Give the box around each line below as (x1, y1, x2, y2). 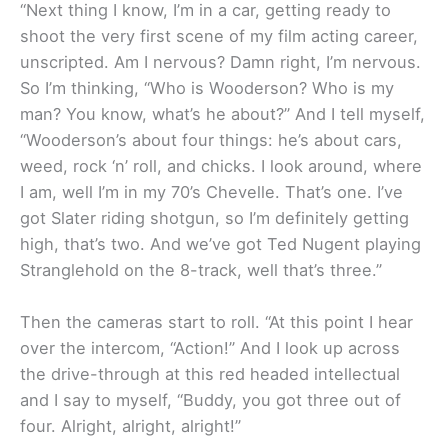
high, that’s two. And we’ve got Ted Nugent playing (20, 234, 421, 255)
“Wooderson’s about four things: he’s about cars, (20, 130, 402, 151)
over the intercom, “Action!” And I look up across (20, 338, 400, 359)
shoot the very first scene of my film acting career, (20, 26, 418, 47)
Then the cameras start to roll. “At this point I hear (20, 312, 413, 333)
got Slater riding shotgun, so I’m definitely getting (20, 208, 409, 229)
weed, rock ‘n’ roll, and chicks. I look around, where (20, 156, 422, 177)
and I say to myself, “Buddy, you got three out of (20, 390, 401, 411)
